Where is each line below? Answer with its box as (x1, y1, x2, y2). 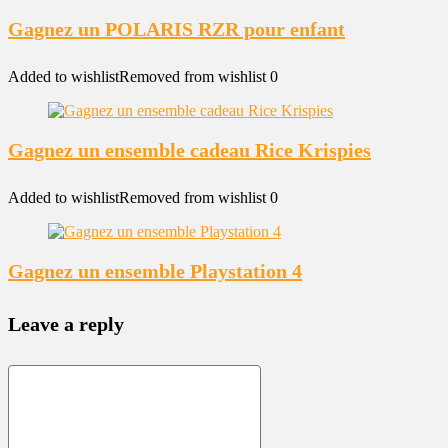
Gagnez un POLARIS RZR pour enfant (8, 18, 345, 40)
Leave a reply (8, 313, 124, 335)
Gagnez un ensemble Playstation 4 (8, 260, 302, 282)
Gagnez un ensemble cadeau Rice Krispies (8, 139, 371, 161)
